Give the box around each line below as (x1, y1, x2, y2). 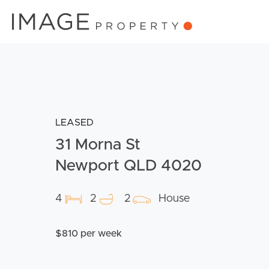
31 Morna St (55, 137, 141, 153)
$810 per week (55, 229, 122, 239)
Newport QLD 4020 (55, 158, 202, 174)
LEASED (55, 118, 94, 128)
